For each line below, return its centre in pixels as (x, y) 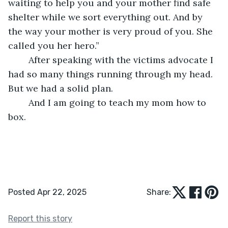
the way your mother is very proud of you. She (112, 31)
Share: (159, 192)
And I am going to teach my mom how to (23, 102)
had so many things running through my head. (112, 74)
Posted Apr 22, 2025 (47, 192)
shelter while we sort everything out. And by (107, 17)
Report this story (40, 218)
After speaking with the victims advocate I (23, 60)
